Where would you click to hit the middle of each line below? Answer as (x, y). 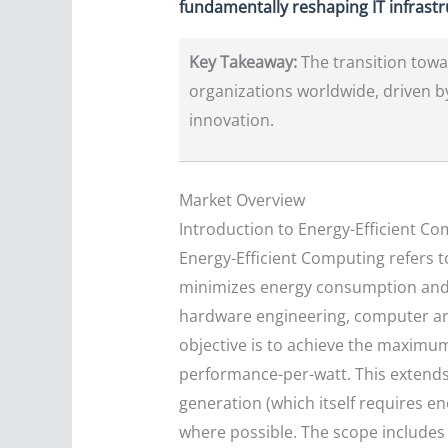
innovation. (231, 120)
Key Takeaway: (242, 62)
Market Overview (241, 200)
